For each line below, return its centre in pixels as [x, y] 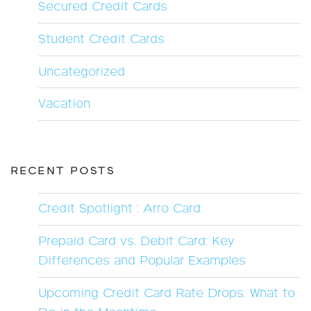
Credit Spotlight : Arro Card [119, 209]
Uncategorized [82, 72]
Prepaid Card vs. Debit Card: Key [136, 242]
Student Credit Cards [101, 39]
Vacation [64, 104]
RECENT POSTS [63, 171]
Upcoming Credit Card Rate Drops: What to [167, 293]
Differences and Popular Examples [142, 261]
